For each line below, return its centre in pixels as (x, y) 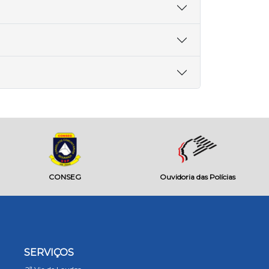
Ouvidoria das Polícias (198, 177)
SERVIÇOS (49, 252)
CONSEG (65, 177)
